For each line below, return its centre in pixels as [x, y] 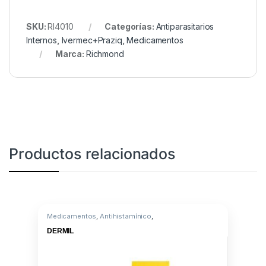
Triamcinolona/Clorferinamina [96, 222]
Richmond [105, 53]
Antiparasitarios [185, 26]
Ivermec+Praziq [92, 40]
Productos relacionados [92, 153]
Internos [42, 40]
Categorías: [130, 26]
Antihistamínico [126, 216]
